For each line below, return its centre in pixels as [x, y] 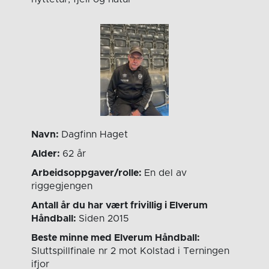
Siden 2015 [104, 219]
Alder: [47, 154]
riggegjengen [62, 186]
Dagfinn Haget [95, 135]
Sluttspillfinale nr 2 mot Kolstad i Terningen [131, 251]
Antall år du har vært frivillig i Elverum [120, 206]
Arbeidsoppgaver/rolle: [88, 173]
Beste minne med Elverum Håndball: [116, 238]
